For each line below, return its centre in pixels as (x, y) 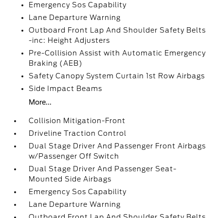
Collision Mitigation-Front (77, 121)
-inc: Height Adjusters (70, 40)
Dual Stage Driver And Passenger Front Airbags (118, 146)
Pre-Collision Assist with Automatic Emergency (118, 53)
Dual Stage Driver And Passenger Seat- (103, 169)
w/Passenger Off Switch (74, 156)
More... (40, 102)
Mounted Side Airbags (70, 179)
